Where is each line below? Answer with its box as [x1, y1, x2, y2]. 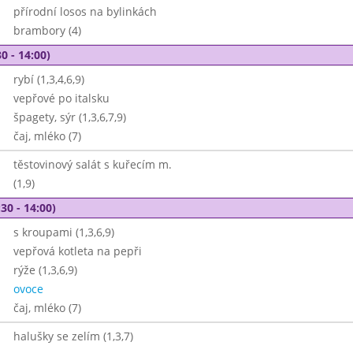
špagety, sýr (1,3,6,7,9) [13, 110, 126, 124]
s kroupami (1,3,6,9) [13, 225, 114, 240]
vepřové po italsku [13, 91, 110, 106]
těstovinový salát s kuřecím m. [13, 157, 172, 172]
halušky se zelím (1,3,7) [13, 329, 133, 344]
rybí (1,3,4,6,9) [13, 72, 84, 87]
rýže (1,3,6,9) [13, 262, 77, 277]
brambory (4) [13, 23, 81, 38]
